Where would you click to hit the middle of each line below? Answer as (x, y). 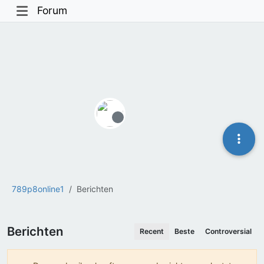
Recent (152, 231)
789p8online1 (38, 189)
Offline (138, 126)
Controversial (228, 231)
